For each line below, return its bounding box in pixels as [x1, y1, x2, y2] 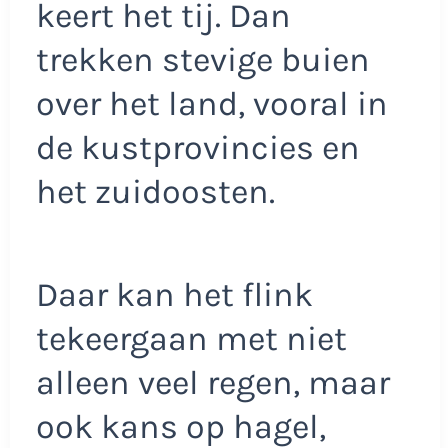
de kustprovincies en [35, 127, 360, 168]
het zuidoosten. [35, 171, 275, 212]
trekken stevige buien [35, 39, 370, 80]
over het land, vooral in [35, 83, 388, 124]
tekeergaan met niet [35, 319, 347, 360]
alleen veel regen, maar [35, 363, 390, 404]
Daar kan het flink [35, 275, 313, 316]
